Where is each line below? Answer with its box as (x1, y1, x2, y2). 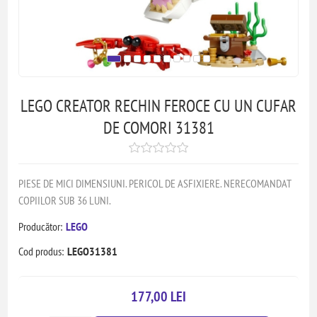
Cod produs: (18, 244, 64, 258)
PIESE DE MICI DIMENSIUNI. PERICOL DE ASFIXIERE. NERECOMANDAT (18, 176, 292, 190)
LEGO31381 (67, 244, 118, 258)
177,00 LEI (131, 287, 186, 306)
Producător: (18, 219, 63, 234)
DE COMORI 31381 (103, 117, 214, 139)
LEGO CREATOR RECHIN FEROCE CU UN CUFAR (21, 95, 296, 117)
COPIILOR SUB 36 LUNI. (18, 193, 112, 207)
